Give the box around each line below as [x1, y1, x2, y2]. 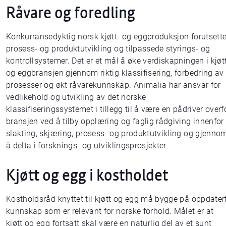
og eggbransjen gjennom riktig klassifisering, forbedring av [6, 68, 224, 78]
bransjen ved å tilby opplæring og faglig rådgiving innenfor [6, 116, 224, 126]
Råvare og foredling [6, 1, 135, 23]
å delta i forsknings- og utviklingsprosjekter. [6, 140, 168, 150]
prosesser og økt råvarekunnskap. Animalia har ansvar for [6, 80, 221, 90]
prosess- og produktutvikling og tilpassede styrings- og [6, 43, 210, 53]
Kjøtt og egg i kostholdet [6, 163, 168, 185]
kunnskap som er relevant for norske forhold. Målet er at [6, 206, 214, 216]
